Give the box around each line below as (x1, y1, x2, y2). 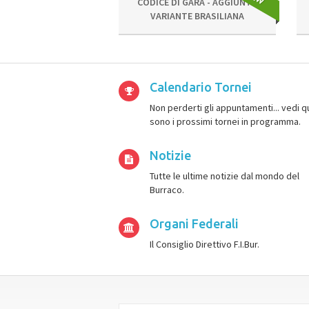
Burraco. (150, 183, 184, 196)
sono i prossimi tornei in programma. (150, 115, 301, 128)
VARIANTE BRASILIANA (150, 10, 244, 22)
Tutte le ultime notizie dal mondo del (150, 170, 299, 182)
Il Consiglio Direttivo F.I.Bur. (150, 238, 259, 250)
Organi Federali (150, 217, 239, 230)
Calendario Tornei (150, 80, 252, 94)
